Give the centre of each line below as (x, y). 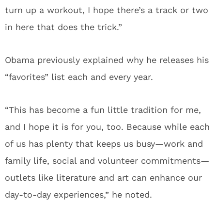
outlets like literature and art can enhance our (103, 178)
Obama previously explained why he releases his (107, 60)
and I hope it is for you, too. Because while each (107, 127)
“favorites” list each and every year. (79, 77)
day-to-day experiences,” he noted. (78, 194)
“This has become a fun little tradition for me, (103, 110)
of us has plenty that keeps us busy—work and (104, 144)
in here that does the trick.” (63, 27)
